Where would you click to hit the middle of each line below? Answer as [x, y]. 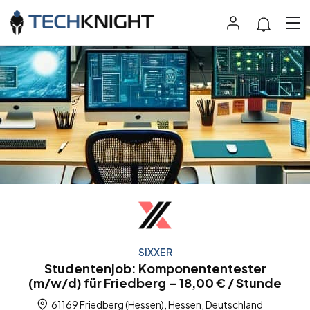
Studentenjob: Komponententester [155, 268]
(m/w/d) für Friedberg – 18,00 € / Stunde [155, 283]
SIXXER [155, 252]
